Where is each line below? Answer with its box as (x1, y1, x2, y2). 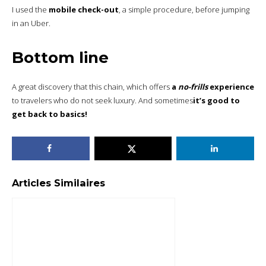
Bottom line (12, 48, 109, 68)
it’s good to (193, 94, 240, 106)
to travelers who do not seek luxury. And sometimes (12, 94, 193, 106)
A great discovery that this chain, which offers (12, 81, 172, 92)
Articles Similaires (12, 176, 105, 189)
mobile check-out (49, 4, 119, 15)
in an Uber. (12, 18, 50, 29)
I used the (12, 4, 49, 15)
